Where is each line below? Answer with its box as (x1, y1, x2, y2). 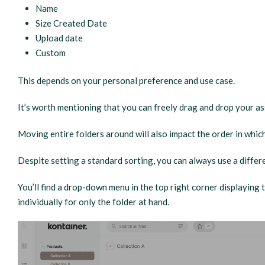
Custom (35, 47, 66, 58)
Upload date (35, 32, 83, 43)
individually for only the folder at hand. (18, 196, 170, 208)
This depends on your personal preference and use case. (18, 75, 235, 86)
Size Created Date (35, 17, 108, 28)
